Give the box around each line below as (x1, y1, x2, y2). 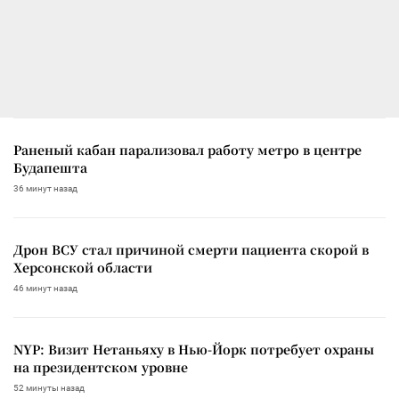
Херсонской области (13, 257, 152, 276)
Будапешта (13, 158, 87, 176)
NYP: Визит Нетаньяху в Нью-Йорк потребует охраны (13, 339, 374, 358)
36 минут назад (13, 183, 77, 193)
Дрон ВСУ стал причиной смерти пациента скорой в (13, 240, 369, 258)
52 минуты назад (13, 382, 85, 393)
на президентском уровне (13, 357, 188, 376)
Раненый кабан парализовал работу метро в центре (13, 140, 362, 159)
